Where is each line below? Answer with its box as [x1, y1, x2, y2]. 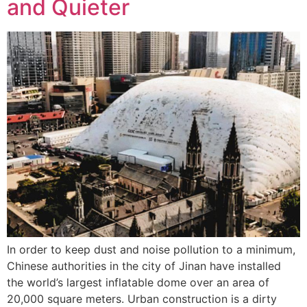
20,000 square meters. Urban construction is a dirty [7, 291, 277, 306]
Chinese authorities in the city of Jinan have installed [7, 258, 281, 273]
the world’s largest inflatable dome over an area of [7, 275, 269, 289]
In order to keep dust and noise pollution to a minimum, [7, 242, 295, 256]
